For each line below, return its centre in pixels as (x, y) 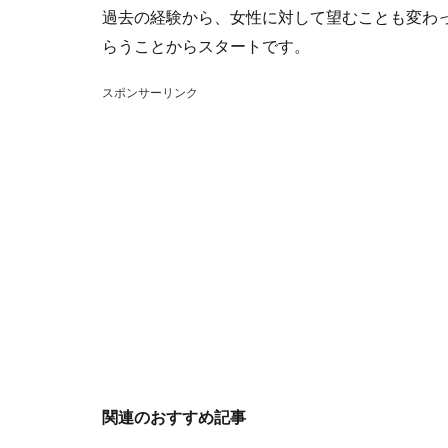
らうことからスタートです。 (206, 46)
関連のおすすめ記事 (174, 417)
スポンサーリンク (150, 92)
